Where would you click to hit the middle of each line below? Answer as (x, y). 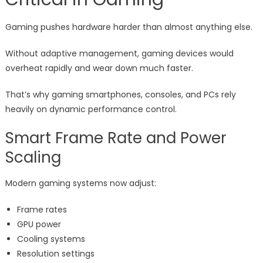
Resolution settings (55, 254)
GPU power (39, 225)
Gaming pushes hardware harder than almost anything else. (129, 27)
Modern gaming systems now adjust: (80, 183)
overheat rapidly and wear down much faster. (99, 68)
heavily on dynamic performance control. (91, 109)
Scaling (33, 158)
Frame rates (42, 210)
